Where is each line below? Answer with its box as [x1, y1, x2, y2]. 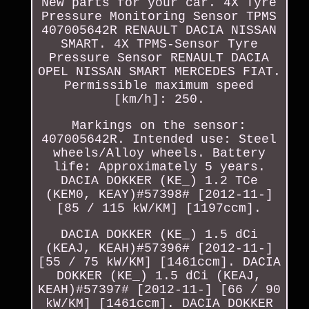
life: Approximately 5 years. [52, 159, 266, 174]
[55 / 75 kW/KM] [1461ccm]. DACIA [37, 255, 281, 269]
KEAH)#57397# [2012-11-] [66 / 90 [37, 282, 281, 297]
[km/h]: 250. [113, 92, 205, 106]
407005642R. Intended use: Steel [41, 132, 277, 146]
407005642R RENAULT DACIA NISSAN [41, 23, 277, 37]
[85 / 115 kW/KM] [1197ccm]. [57, 201, 262, 215]
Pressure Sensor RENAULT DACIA [49, 50, 270, 65]
